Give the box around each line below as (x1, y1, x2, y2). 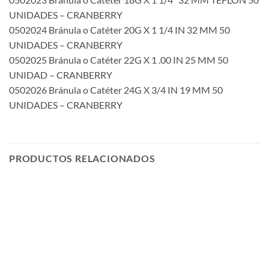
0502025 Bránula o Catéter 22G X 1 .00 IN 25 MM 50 (9, 54, 228, 66)
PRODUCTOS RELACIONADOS (9, 152, 156, 164)
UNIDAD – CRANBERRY (9, 69, 112, 81)
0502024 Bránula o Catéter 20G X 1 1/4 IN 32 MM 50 (9, 24, 230, 36)
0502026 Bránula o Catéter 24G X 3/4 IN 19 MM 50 (9, 84, 223, 96)
